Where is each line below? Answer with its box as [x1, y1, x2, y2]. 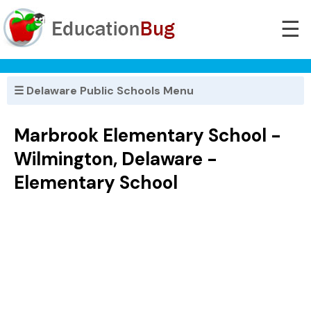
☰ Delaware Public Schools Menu [14, 83, 194, 98]
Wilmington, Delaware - [14, 147, 217, 171]
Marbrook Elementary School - [14, 124, 281, 148]
